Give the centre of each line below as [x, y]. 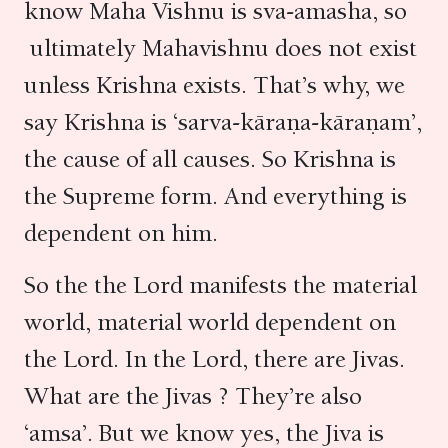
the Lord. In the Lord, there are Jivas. [214, 359]
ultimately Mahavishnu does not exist [220, 48]
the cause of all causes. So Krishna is [210, 159]
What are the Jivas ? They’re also [193, 396]
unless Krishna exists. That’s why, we [214, 85]
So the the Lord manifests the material [220, 285]
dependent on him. [127, 233]
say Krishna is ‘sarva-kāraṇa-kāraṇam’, [223, 122]
